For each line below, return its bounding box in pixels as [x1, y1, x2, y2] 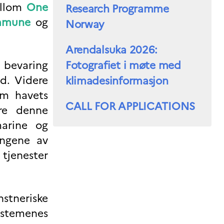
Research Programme [65, 1, 169, 17]
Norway [65, 16, 105, 32]
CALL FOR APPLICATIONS [65, 98, 195, 114]
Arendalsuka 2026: [65, 42, 158, 58]
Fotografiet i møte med [65, 57, 181, 73]
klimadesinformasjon [65, 73, 171, 89]
